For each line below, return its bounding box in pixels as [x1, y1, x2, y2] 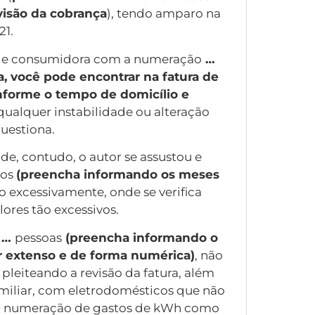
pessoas [15, 230, 62, 245]
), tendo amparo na [107, 6, 221, 21]
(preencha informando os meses [16, 167, 219, 182]
